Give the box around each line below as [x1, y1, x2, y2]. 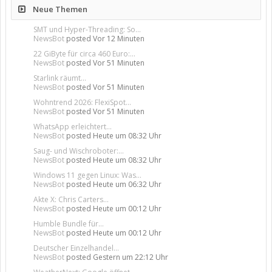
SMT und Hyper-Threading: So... [33, 24, 141, 35]
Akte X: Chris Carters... [33, 194, 109, 205]
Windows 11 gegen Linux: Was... [33, 170, 141, 180]
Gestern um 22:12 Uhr [93, 252, 168, 262]
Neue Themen [31, 4, 87, 15]
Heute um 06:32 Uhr [93, 179, 161, 189]
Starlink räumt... [33, 73, 86, 83]
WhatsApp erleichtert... [33, 121, 112, 132]
